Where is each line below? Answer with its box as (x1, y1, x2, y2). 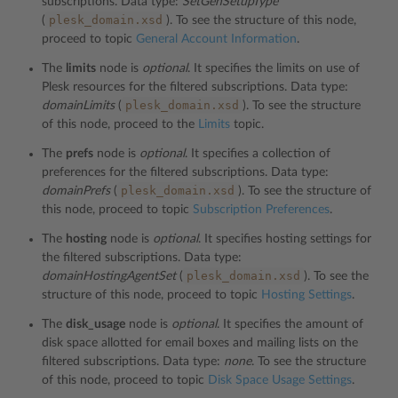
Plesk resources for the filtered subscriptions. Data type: (42, 81, 348, 94)
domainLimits (42, 99, 115, 113)
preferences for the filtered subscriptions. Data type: (42, 166, 329, 179)
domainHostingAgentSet (42, 270, 176, 283)
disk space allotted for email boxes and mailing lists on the (42, 337, 358, 350)
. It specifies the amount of (217, 318, 363, 331)
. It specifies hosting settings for (198, 233, 371, 246)
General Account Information (136, 33, 297, 46)
